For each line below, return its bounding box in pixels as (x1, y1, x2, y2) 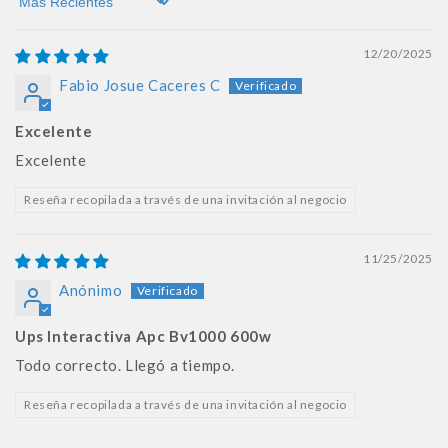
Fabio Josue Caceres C (59, 75, 221, 94)
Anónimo (59, 280, 123, 299)
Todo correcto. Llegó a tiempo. (15, 355, 235, 374)
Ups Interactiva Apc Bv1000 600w (15, 326, 272, 345)
